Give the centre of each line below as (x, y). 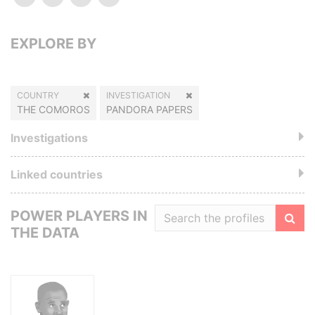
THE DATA (45, 233)
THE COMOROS (53, 109)
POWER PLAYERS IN (79, 216)
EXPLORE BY (53, 44)
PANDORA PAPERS (149, 109)
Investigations (49, 138)
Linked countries (57, 174)
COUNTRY (38, 95)
